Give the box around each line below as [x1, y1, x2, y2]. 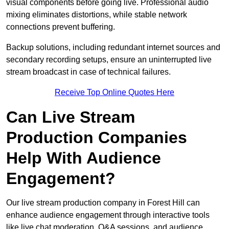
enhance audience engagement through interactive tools [6, 211, 210, 220]
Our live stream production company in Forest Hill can [6, 198, 200, 208]
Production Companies [6, 128, 187, 147]
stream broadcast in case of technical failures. [6, 67, 173, 77]
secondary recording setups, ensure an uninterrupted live [6, 55, 212, 64]
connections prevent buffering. [6, 22, 115, 32]
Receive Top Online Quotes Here [55, 88, 174, 97]
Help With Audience [6, 149, 161, 168]
